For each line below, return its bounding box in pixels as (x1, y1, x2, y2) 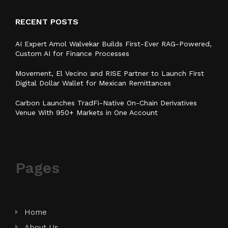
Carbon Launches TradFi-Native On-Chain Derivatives (15, 98, 197, 107)
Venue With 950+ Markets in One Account (15, 108, 158, 117)
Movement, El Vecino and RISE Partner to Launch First (15, 69, 204, 77)
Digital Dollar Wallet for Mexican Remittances (15, 78, 171, 87)
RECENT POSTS (15, 16, 78, 26)
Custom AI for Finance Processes (15, 49, 129, 58)
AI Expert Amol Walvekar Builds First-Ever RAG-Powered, (15, 39, 212, 48)
